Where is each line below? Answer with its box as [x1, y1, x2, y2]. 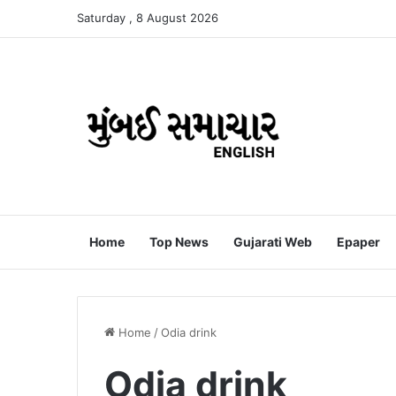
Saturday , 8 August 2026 [77, 11, 218, 25]
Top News [149, 234, 209, 249]
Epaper [337, 234, 380, 249]
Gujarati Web [233, 234, 312, 249]
